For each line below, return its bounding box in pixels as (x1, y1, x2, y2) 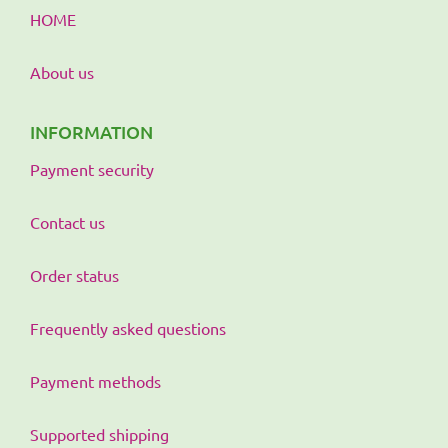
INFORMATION (30, 120, 153, 143)
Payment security (30, 159, 154, 179)
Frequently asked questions (30, 318, 226, 338)
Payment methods (30, 371, 161, 391)
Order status (30, 265, 119, 285)
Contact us (30, 212, 105, 232)
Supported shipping (30, 424, 169, 444)
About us (30, 62, 94, 82)
